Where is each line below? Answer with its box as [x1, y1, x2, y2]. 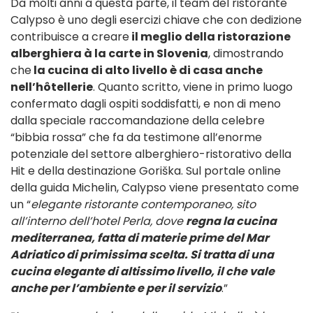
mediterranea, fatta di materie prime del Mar [10, 229, 269, 246]
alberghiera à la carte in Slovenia [10, 45, 208, 61]
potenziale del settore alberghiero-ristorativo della [10, 145, 291, 162]
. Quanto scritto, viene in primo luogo [93, 78, 293, 95]
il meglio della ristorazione [129, 28, 291, 45]
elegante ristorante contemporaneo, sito [31, 196, 256, 212]
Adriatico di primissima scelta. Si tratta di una [10, 246, 274, 263]
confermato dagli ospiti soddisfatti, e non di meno [10, 95, 281, 112]
